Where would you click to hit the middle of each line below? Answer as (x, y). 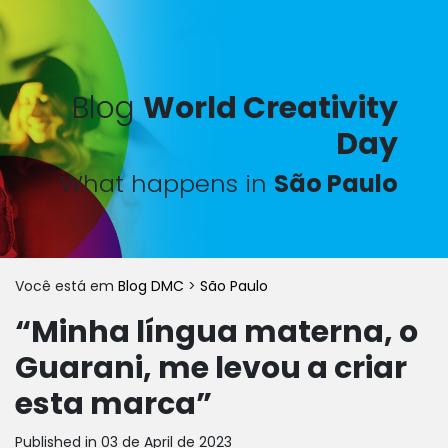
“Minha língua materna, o (216, 332)
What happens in (167, 183)
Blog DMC (153, 286)
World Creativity (270, 108)
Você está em (66, 286)
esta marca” (113, 404)
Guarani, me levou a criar (211, 368)
